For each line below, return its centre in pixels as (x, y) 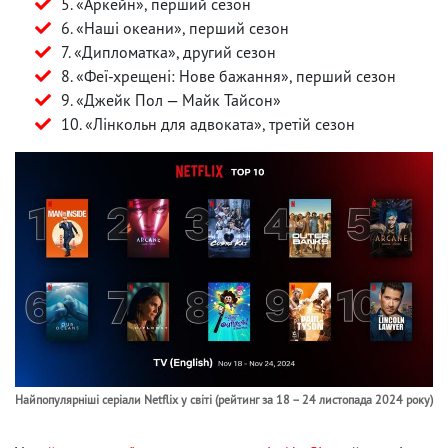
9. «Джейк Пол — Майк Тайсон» (171, 99)
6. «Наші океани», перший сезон (175, 27)
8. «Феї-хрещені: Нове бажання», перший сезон (228, 75)
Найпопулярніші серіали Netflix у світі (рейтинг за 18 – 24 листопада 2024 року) (224, 399)
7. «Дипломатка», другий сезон (168, 51)
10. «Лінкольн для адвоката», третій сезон (208, 123)
